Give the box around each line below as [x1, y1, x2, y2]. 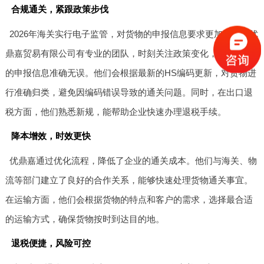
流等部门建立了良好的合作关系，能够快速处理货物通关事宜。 [5, 175, 253, 186]
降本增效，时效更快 [11, 131, 91, 141]
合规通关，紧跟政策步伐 [11, 4, 108, 15]
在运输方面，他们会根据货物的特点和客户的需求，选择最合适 [5, 194, 253, 205]
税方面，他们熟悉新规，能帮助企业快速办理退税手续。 [5, 107, 226, 117]
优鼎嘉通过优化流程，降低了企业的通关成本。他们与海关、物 [9, 156, 258, 166]
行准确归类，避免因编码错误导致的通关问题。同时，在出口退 [5, 87, 253, 98]
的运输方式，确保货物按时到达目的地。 [5, 214, 164, 225]
